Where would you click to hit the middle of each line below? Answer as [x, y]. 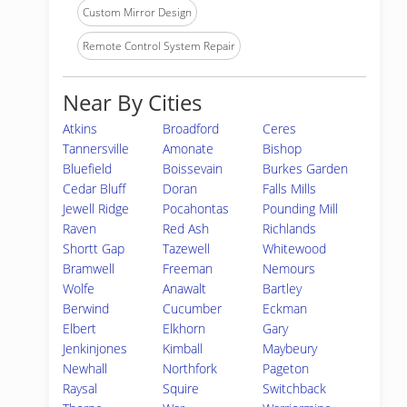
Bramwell [89, 268]
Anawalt [185, 288]
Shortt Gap [94, 248]
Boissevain [193, 169]
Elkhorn [184, 328]
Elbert [79, 328]
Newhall [85, 368]
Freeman [188, 268]
